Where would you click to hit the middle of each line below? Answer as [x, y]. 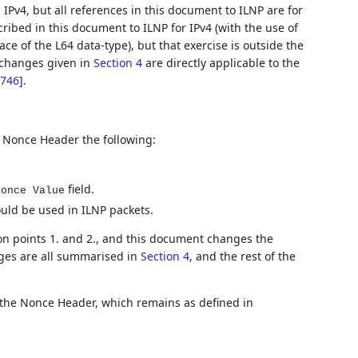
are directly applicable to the [221, 63]
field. [79, 189]
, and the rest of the [242, 257]
